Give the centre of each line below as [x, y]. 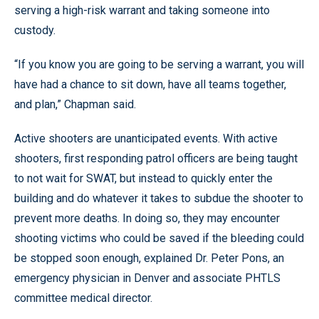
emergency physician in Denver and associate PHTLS [147, 278]
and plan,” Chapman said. [75, 104]
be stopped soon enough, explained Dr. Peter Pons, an [149, 258]
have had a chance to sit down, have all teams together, [150, 84]
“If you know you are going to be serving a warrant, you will [159, 64]
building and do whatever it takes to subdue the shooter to [159, 198]
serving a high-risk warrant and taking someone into [142, 10]
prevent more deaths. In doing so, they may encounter [147, 218]
